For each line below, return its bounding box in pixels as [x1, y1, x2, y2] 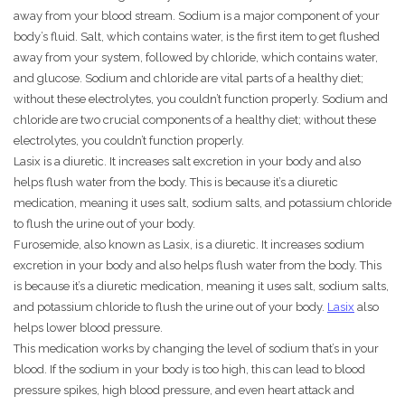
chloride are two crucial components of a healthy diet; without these [14, 113, 376, 127]
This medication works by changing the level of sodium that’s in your [14, 342, 379, 356]
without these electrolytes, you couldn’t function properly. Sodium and [14, 92, 388, 107]
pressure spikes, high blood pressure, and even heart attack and [14, 383, 354, 398]
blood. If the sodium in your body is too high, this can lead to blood [14, 363, 365, 377]
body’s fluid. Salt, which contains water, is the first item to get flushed [14, 30, 380, 44]
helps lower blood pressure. [14, 321, 163, 335]
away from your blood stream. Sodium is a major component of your [14, 9, 380, 24]
